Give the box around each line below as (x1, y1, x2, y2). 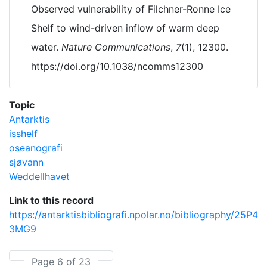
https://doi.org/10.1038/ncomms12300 (31, 60, 203, 72)
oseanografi (9, 142, 63, 154)
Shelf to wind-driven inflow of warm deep (31, 22, 219, 34)
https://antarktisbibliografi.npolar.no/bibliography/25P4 (9, 209, 258, 221)
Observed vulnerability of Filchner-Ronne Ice (31, 3, 231, 15)
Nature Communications (61, 41, 170, 53)
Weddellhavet (9, 170, 70, 182)
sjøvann (9, 156, 44, 168)
